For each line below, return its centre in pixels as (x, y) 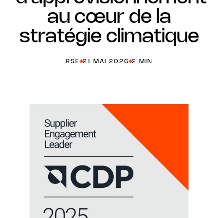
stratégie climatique (109, 37)
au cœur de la (109, 18)
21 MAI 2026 (106, 62)
